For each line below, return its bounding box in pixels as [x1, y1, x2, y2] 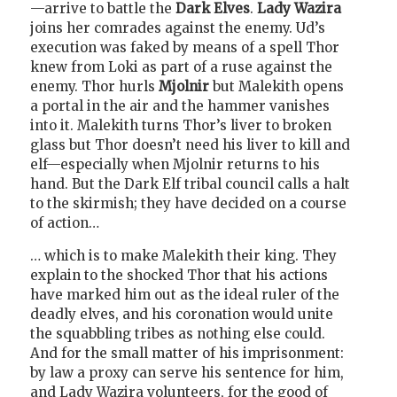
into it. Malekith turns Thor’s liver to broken [30, 116, 331, 134]
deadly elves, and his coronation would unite [30, 305, 333, 323]
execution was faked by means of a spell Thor [30, 38, 339, 56]
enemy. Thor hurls [30, 77, 159, 95]
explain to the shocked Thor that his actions [30, 266, 328, 284]
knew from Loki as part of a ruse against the [30, 58, 332, 75]
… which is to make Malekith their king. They [30, 246, 337, 264]
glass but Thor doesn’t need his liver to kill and [30, 136, 350, 153]
